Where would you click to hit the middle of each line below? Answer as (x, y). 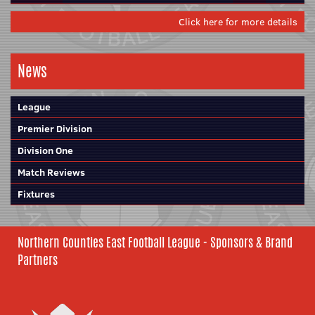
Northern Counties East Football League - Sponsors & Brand (155, 242)
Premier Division (55, 129)
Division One (45, 150)
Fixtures (36, 194)
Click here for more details (238, 22)
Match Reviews (51, 172)
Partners (38, 259)
